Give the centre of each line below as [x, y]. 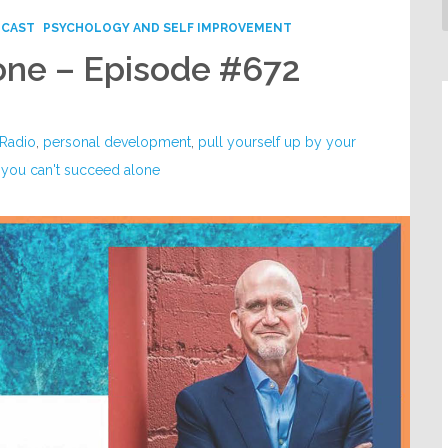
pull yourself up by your [277, 142]
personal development [117, 142]
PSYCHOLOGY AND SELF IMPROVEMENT [168, 28]
